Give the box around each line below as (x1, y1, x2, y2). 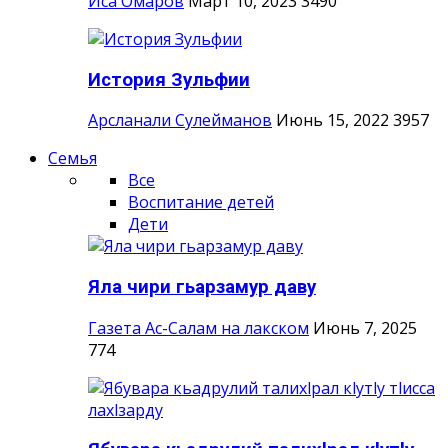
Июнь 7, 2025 (313, 316, 417, 339)
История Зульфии (88, 68, 250, 91)
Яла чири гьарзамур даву (88, 275, 316, 298)
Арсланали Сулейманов (88, 109, 272, 132)
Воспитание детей (128, 191, 274, 214)
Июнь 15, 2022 (276, 109, 389, 132)
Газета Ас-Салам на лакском (88, 316, 309, 339)
